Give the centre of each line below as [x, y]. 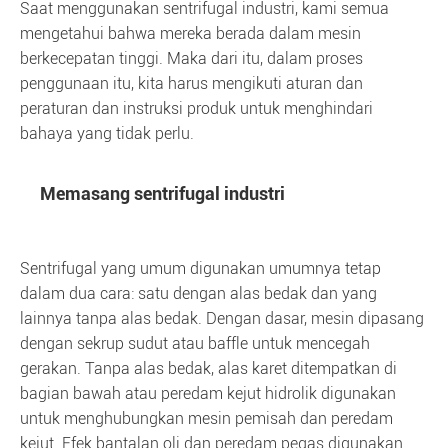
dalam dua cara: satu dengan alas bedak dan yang [198, 293]
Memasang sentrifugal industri [162, 193]
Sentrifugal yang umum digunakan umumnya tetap [200, 268]
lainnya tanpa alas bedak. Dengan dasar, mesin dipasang [222, 318]
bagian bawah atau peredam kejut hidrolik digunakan [208, 393]
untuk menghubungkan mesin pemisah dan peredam [206, 418]
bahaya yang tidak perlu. [107, 133]
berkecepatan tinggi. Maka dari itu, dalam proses [191, 58]
